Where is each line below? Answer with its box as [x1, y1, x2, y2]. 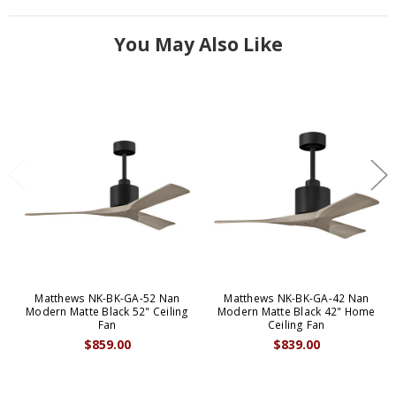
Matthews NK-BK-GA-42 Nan [224, 291, 369, 307]
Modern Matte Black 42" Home [217, 304, 376, 320]
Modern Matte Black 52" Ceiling [26, 304, 189, 320]
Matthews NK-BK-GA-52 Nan [34, 291, 180, 307]
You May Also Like [113, 32, 283, 57]
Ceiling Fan [267, 317, 325, 333]
